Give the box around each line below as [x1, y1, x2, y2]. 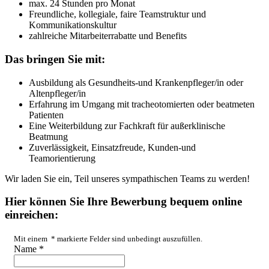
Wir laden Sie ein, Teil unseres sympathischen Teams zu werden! [5, 173, 250, 184]
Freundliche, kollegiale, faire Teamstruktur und [29, 9, 206, 20]
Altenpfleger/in [29, 88, 86, 98]
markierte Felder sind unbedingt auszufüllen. [55, 234, 202, 244]
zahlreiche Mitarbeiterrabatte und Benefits [29, 31, 187, 41]
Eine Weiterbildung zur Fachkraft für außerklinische [29, 120, 225, 131]
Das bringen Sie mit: [5, 53, 105, 66]
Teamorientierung [29, 153, 95, 163]
